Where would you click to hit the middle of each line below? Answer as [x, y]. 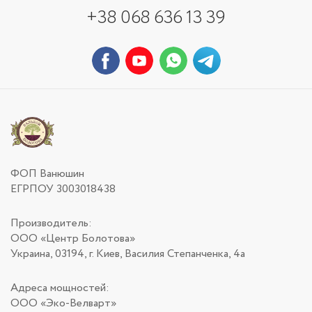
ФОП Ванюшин [47, 174]
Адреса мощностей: [60, 288]
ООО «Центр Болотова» [73, 239]
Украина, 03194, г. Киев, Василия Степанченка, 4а [128, 254]
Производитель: [51, 224]
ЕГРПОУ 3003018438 [63, 189]
